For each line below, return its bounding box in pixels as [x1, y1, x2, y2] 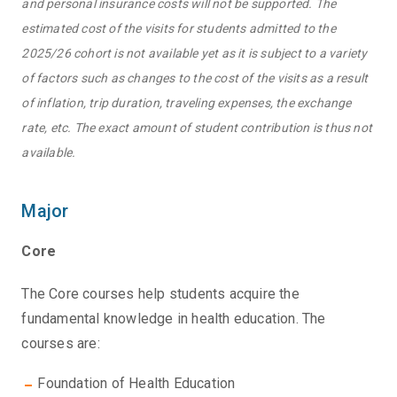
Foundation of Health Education [37, 375, 236, 393]
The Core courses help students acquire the [21, 285, 300, 303]
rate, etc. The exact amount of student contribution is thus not [21, 121, 373, 136]
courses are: [21, 335, 100, 353]
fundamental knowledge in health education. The [21, 310, 326, 328]
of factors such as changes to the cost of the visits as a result [21, 71, 369, 86]
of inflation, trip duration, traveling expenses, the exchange [21, 96, 352, 111]
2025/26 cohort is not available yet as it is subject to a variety [21, 46, 368, 61]
